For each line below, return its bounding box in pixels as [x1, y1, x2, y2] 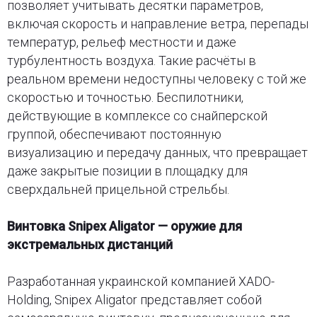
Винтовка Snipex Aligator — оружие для [6, 218, 242, 234]
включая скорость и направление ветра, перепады [6, 16, 309, 31]
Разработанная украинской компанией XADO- [6, 273, 275, 289]
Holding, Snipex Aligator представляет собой [6, 292, 262, 307]
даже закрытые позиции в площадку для [6, 163, 248, 178]
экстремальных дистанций [6, 236, 173, 252]
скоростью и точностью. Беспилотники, [6, 89, 243, 105]
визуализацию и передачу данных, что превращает [6, 144, 308, 160]
